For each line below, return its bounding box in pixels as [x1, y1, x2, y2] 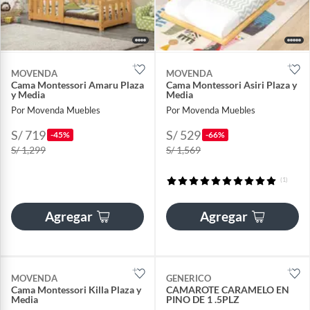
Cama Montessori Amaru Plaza [11, 79, 144, 91]
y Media [11, 89, 45, 101]
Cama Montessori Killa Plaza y [11, 283, 141, 295]
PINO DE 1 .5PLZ [166, 293, 239, 305]
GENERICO [166, 272, 211, 284]
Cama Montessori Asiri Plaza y [166, 79, 297, 91]
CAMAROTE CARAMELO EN [166, 283, 289, 295]
